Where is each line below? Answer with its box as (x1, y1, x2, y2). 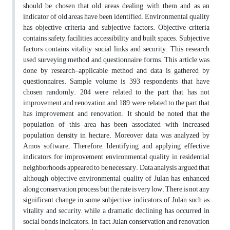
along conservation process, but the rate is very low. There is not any (23, 182, 209, 197)
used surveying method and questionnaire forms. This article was (23, 53, 209, 67)
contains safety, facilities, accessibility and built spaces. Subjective (23, 31, 209, 46)
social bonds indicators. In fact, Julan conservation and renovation (23, 215, 209, 229)
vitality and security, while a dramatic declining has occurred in (23, 204, 209, 218)
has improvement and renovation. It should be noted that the (23, 107, 209, 121)
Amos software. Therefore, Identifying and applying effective (23, 139, 209, 154)
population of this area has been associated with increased (23, 118, 209, 132)
